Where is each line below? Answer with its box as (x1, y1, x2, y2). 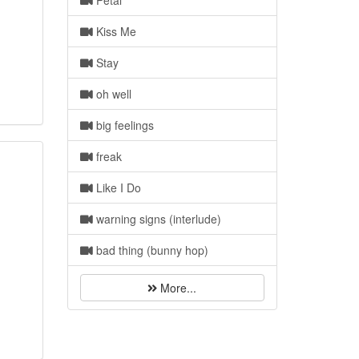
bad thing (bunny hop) (92, 242, 208, 258)
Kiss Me (92, 23, 136, 39)
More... (157, 280, 197, 296)
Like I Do (92, 179, 141, 196)
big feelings (92, 117, 154, 133)
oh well (92, 86, 131, 102)
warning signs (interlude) (92, 211, 221, 227)
